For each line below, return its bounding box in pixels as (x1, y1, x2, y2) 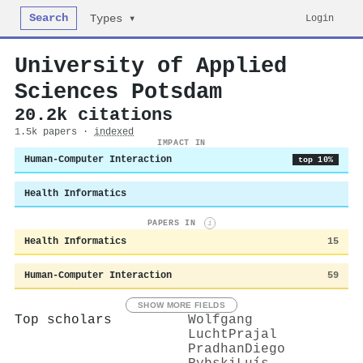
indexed (94, 126, 134, 138)
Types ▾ (90, 13, 136, 25)
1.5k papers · (15, 126, 94, 138)
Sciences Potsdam (15, 79, 222, 105)
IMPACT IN (157, 138, 206, 147)
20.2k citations (15, 105, 173, 125)
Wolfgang (188, 312, 253, 327)
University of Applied (15, 53, 287, 79)
